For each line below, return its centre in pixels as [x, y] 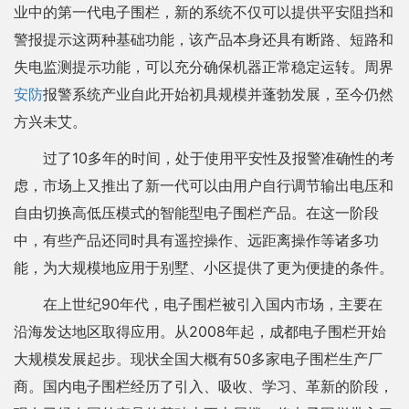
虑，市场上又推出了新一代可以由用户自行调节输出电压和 [204, 185]
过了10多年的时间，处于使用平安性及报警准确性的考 [219, 158]
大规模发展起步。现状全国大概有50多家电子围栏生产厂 [198, 359]
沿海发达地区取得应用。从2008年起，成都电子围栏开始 [200, 331]
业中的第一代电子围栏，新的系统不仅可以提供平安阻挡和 [204, 12]
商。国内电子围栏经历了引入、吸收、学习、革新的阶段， [204, 386]
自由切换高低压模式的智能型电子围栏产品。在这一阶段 [196, 213]
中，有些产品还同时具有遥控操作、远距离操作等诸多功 [196, 240]
